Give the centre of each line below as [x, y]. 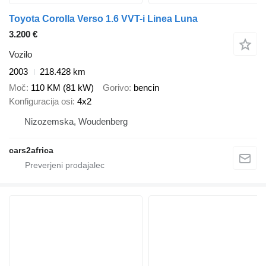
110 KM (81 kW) [62, 87]
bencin [146, 87]
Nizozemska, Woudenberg [76, 121]
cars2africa [31, 150]
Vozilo [20, 55]
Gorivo [116, 87]
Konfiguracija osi [41, 101]
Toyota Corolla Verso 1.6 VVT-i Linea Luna [103, 19]
